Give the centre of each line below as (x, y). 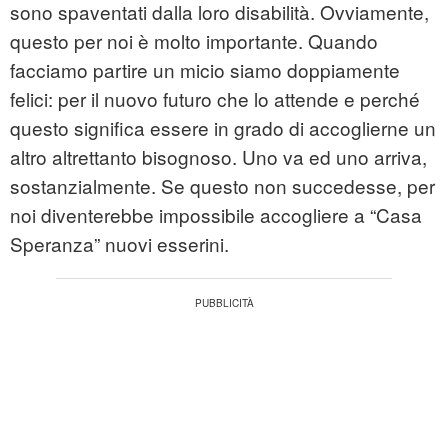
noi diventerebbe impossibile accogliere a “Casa (216, 215)
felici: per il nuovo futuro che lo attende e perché (215, 99)
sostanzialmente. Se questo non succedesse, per (222, 186)
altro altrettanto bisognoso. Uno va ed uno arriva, (218, 157)
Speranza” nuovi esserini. (119, 244)
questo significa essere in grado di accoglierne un (223, 128)
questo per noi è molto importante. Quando (194, 41)
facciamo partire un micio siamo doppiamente (205, 70)
